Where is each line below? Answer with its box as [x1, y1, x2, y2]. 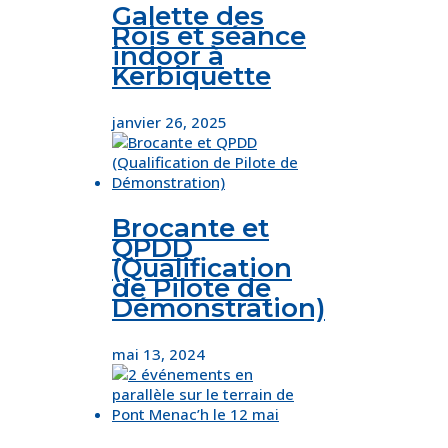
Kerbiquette [112, 60, 271, 93]
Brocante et [112, 212, 269, 245]
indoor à [112, 40, 224, 73]
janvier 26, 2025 [112, 112, 227, 133]
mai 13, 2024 [112, 344, 205, 365]
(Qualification [112, 252, 292, 285]
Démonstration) [112, 292, 325, 325]
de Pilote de [112, 272, 271, 305]
